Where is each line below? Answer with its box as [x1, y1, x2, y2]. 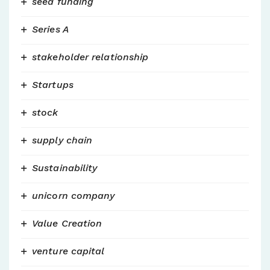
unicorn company [32, 189, 115, 201]
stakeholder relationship [32, 51, 149, 63]
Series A [32, 23, 69, 35]
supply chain [32, 134, 93, 146]
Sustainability [32, 162, 98, 174]
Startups [32, 78, 74, 90]
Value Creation [32, 217, 102, 229]
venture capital [32, 245, 105, 257]
